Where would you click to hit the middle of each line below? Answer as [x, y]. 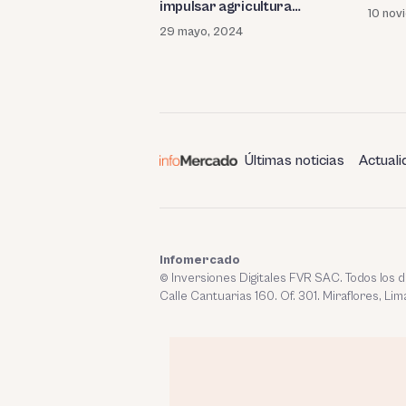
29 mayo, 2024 [201, 32]
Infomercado [200, 260]
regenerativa [202, 25]
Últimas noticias [295, 160]
